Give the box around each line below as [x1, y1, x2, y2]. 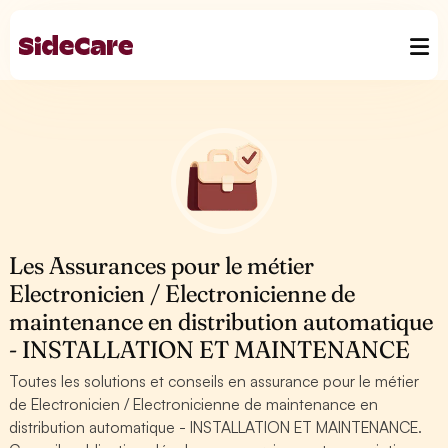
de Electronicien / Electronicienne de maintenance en [9, 394, 379, 414]
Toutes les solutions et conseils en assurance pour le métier [9, 371, 420, 391]
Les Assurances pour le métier [9, 251, 315, 280]
